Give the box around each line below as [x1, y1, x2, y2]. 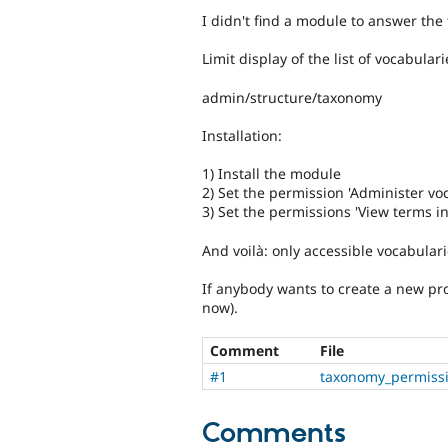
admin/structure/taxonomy [202, 87, 382, 107]
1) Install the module [202, 164, 341, 184]
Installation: [202, 126, 282, 146]
